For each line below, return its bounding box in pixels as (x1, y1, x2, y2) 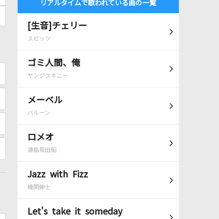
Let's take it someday (27, 207, 122, 216)
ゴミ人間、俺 (27, 59, 80, 67)
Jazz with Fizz (27, 170, 88, 179)
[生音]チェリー (27, 22, 87, 30)
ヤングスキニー (27, 73, 68, 79)
